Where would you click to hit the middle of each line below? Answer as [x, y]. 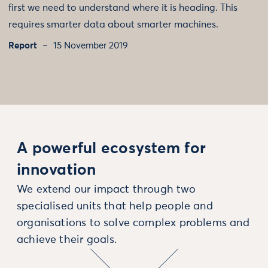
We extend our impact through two [106, 190]
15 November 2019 [91, 46]
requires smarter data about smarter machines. [113, 25]
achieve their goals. [67, 240]
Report [23, 46]
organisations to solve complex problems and [133, 223]
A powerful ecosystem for [112, 149]
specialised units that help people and [115, 206]
